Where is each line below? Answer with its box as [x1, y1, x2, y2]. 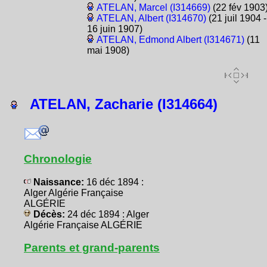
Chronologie [24, 153, 92, 166]
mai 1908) [86, 45, 129, 56]
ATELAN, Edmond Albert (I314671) [96, 35, 244, 45]
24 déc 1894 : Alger [67, 209, 149, 220]
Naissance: [31, 177, 86, 188]
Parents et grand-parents [24, 241, 160, 254]
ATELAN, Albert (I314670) [96, 13, 206, 24]
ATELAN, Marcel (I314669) [96, 2, 210, 13]
